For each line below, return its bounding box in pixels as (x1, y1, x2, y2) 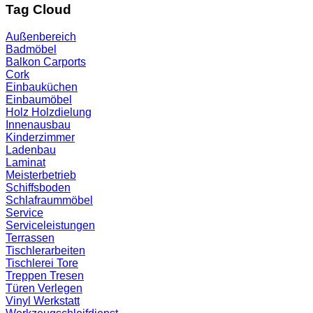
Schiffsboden (6, 181, 71, 194)
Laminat (6, 156, 45, 168)
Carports (43, 55, 86, 68)
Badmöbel (6, 43, 57, 55)
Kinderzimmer (6, 131, 75, 143)
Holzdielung (31, 105, 92, 118)
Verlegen (38, 282, 82, 294)
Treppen (6, 269, 50, 282)
